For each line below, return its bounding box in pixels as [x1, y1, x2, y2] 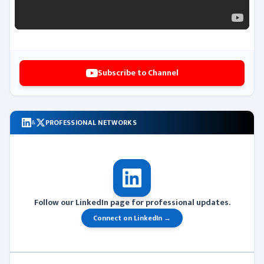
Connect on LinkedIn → [93, 212, 171, 224]
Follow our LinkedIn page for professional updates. [34, 195, 230, 209]
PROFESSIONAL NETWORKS [45, 117, 137, 129]
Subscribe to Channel [97, 66, 179, 80]
